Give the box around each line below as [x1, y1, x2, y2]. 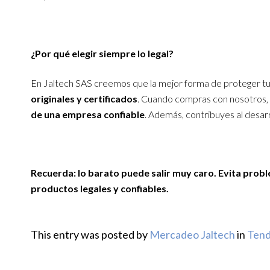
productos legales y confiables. [30, 182, 169, 194]
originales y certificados [30, 92, 137, 104]
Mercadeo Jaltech [149, 227, 235, 241]
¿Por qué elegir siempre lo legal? [30, 48, 174, 60]
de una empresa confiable [30, 108, 145, 120]
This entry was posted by [30, 227, 149, 241]
